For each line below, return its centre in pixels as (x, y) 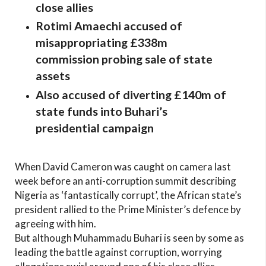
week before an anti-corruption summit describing (126, 180)
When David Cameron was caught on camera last (123, 166)
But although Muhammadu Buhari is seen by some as (129, 237)
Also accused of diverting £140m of (131, 94)
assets (53, 76)
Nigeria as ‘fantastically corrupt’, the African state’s (128, 195)
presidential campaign (95, 128)
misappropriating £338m (102, 42)
